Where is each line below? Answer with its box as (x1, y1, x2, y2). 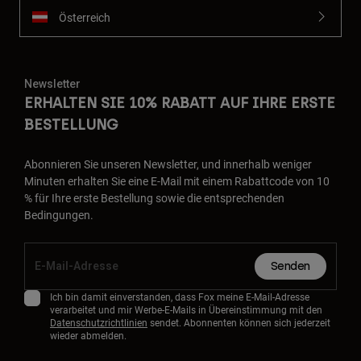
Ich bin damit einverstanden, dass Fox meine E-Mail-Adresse (50, 290, 309, 304)
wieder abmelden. (50, 329, 127, 342)
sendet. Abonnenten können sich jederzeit (147, 316, 330, 330)
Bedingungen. (24, 207, 93, 223)
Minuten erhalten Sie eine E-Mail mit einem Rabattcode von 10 (24, 173, 330, 189)
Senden (270, 259, 310, 274)
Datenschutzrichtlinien (50, 316, 147, 330)
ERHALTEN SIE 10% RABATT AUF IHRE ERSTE (24, 94, 335, 113)
